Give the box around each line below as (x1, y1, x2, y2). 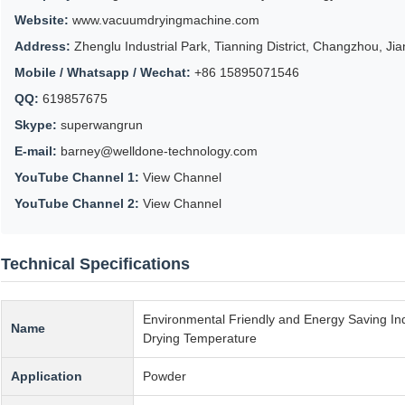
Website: (14, 12, 69, 27)
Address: (14, 38, 71, 53)
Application (11, 368, 82, 383)
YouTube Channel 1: (14, 169, 139, 184)
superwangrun (57, 117, 143, 132)
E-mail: (14, 143, 57, 158)
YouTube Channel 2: (14, 195, 139, 211)
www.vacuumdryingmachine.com (72, 12, 259, 27)
